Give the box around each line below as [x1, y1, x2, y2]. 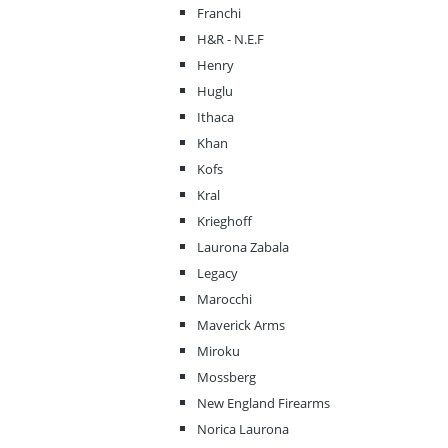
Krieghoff [197, 212, 252, 231]
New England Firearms [197, 394, 330, 413]
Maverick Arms [197, 316, 285, 335]
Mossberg [197, 368, 256, 387]
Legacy [197, 264, 238, 283]
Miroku [197, 342, 240, 361]
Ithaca [197, 108, 234, 127]
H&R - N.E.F [197, 30, 264, 49]
